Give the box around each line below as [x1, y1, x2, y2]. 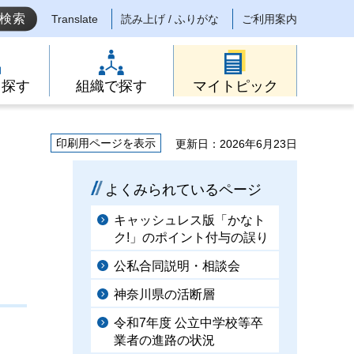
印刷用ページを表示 [56, 137, 156, 149]
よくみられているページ [105, 182, 262, 198]
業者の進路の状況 [114, 333, 215, 347]
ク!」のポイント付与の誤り [114, 231, 269, 244]
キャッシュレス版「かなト [114, 213, 265, 227]
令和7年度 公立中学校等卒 [114, 316, 263, 330]
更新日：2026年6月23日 [175, 137, 297, 150]
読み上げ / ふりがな [121, 13, 219, 26]
